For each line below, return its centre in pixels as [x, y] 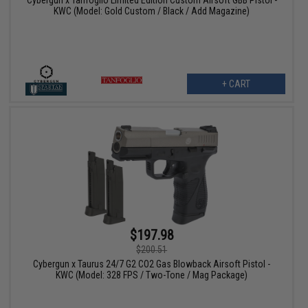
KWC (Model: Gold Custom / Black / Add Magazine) [152, 11]
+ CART [236, 84]
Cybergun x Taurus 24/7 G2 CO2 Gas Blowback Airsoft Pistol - [152, 264]
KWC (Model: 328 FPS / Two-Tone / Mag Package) [152, 275]
